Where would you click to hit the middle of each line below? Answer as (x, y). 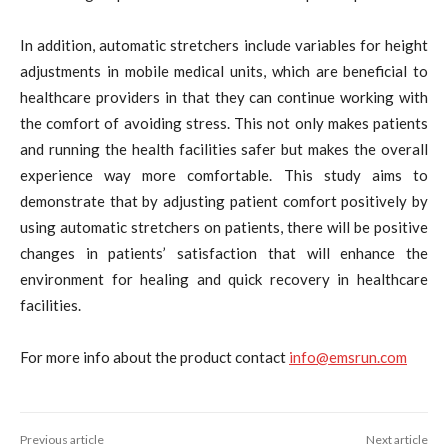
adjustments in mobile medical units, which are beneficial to (224, 70)
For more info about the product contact (154, 356)
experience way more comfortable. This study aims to (224, 174)
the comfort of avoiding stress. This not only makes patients (224, 122)
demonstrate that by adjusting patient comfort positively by (224, 200)
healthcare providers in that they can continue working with (224, 96)
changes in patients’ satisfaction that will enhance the (224, 252)
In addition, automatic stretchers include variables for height (224, 44)
